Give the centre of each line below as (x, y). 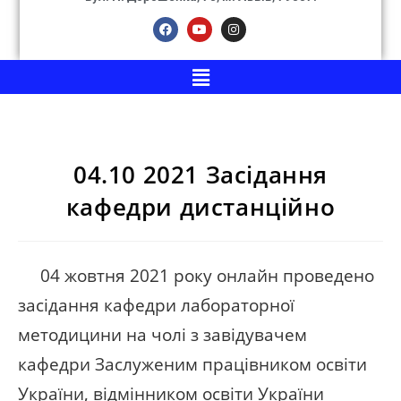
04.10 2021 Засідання (200, 175)
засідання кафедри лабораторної (156, 305)
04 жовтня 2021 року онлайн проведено (196, 276)
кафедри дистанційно (200, 207)
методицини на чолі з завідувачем (162, 335)
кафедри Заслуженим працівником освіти (192, 364)
